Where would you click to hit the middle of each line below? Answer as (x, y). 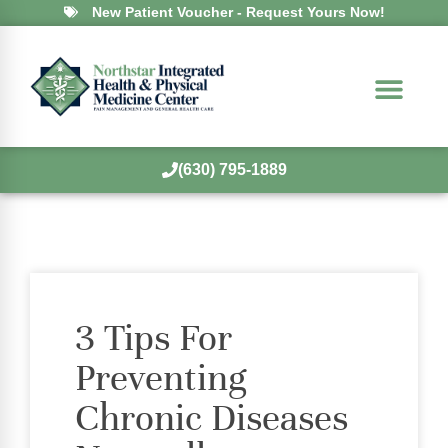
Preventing (160, 377)
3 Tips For (153, 337)
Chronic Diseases (211, 417)
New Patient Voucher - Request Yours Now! (238, 12)
